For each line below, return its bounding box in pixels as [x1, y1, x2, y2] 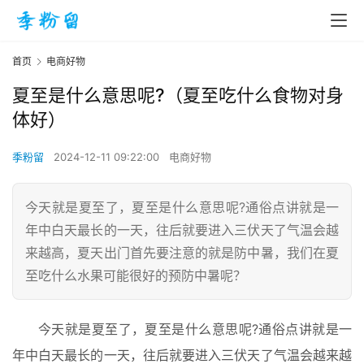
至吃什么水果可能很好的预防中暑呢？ [25, 267, 246, 284]
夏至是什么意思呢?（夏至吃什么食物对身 [12, 84, 344, 106]
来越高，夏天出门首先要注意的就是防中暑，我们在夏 [25, 245, 339, 262]
